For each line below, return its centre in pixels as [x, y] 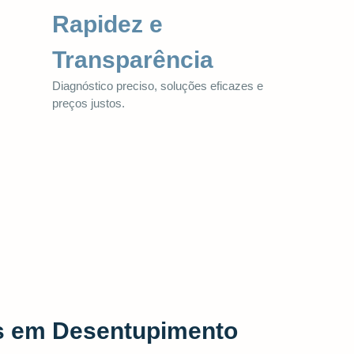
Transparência [133, 59]
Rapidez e [107, 24]
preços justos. [88, 103]
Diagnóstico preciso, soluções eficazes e [158, 85]
